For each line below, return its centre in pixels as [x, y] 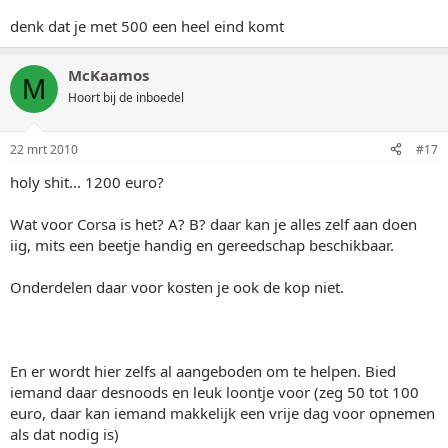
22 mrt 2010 [44, 149]
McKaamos [108, 75]
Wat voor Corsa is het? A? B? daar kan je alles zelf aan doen [213, 223]
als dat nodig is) [64, 433]
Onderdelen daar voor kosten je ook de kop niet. [177, 286]
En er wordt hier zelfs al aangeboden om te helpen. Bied [203, 370]
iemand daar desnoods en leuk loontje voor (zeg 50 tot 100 [214, 391]
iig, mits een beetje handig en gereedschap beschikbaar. [202, 244]
